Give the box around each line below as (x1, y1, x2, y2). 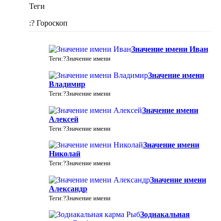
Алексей (48, 114, 78, 123)
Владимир (48, 79, 85, 88)
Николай (48, 149, 80, 158)
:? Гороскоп (29, 19, 68, 28)
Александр (48, 184, 87, 193)
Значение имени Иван (131, 45, 208, 54)
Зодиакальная (140, 210, 190, 219)
